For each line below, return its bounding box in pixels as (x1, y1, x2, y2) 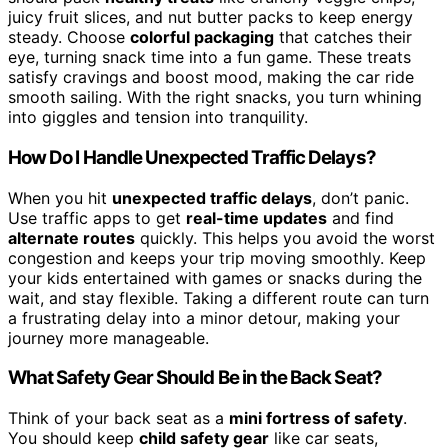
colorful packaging (130, 27, 274, 48)
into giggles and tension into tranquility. (8, 107, 308, 128)
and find (327, 207, 394, 228)
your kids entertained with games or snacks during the (8, 267, 422, 288)
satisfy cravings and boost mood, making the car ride (8, 67, 414, 88)
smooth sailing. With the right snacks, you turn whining (8, 87, 422, 108)
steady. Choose (8, 27, 130, 48)
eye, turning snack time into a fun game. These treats (8, 47, 411, 68)
